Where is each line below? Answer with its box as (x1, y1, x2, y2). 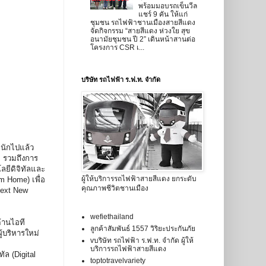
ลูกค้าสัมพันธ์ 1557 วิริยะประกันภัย (90, 224, 195, 233)
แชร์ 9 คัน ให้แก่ (138, 9, 188, 18)
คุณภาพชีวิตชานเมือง (81, 184, 148, 193)
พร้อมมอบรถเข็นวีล (138, 1, 198, 10)
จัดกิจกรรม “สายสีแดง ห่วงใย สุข (90, 26, 190, 35)
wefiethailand (90, 213, 134, 221)
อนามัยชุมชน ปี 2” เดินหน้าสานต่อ (90, 34, 195, 43)
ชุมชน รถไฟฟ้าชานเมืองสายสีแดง (90, 18, 195, 27)
